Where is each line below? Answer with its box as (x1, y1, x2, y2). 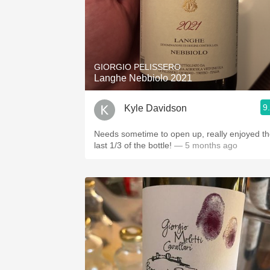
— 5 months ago (172, 140, 237, 150)
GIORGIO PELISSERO (94, 62, 181, 72)
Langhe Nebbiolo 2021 (94, 73, 192, 83)
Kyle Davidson (124, 102, 187, 113)
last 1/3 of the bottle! (94, 140, 172, 150)
